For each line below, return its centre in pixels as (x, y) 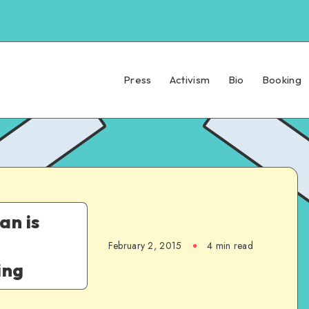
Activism (190, 80)
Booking (281, 80)
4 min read (230, 246)
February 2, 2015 (145, 246)
